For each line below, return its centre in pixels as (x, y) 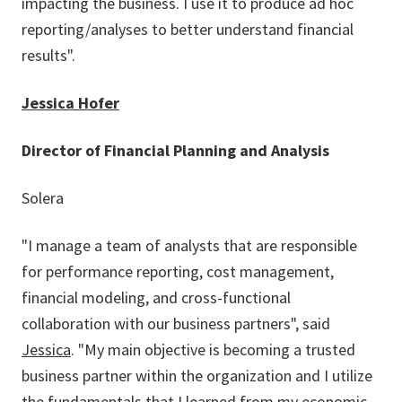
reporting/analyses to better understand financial (188, 29)
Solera (43, 198)
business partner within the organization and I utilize (197, 376)
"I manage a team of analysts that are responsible (189, 245)
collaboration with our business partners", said (176, 323)
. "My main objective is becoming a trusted (213, 350)
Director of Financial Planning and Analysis (175, 150)
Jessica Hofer (70, 103)
